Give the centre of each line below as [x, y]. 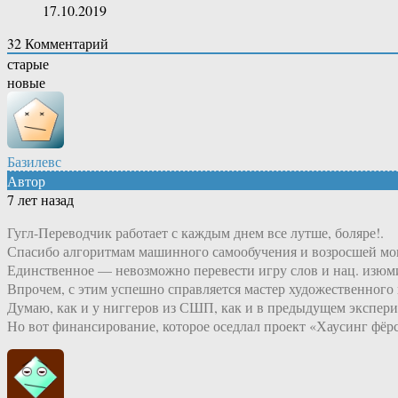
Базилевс [34, 162]
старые [28, 64]
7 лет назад [40, 200]
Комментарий [65, 44]
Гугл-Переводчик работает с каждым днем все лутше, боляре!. [195, 233]
